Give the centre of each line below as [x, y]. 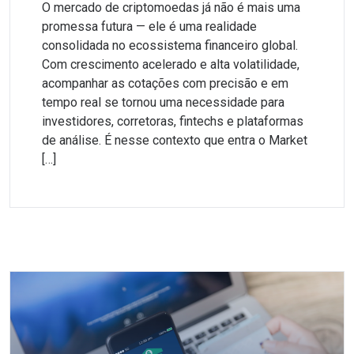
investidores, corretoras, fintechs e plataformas [173, 121]
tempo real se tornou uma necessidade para [163, 102]
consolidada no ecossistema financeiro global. [170, 45]
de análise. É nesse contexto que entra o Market [175, 140]
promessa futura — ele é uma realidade [149, 26]
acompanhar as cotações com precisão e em [165, 83]
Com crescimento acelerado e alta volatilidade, [171, 64]
